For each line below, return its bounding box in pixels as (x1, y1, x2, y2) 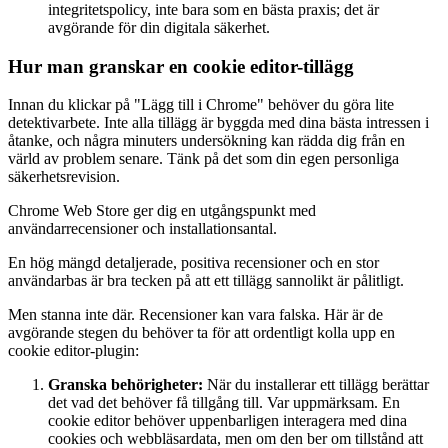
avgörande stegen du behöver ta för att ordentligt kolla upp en (8, 324, 395, 342)
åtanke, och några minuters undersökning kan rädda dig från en (8, 132, 405, 150)
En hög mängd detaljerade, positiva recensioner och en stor (8, 254, 379, 272)
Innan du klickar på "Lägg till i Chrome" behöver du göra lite (8, 96, 394, 114)
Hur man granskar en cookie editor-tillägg (8, 55, 354, 77)
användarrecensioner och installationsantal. (8, 220, 277, 238)
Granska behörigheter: (48, 376, 203, 394)
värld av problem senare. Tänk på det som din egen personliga (8, 150, 399, 168)
